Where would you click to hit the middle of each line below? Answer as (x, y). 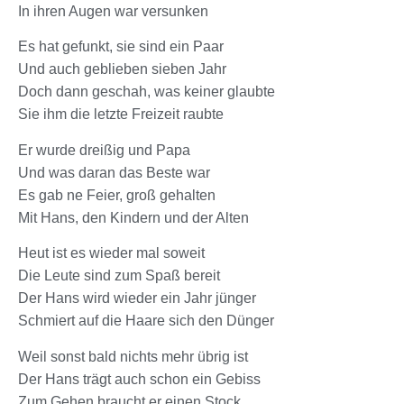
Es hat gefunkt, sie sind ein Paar (121, 47)
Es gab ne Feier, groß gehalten (117, 195)
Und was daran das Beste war (114, 172)
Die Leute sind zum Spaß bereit (119, 276)
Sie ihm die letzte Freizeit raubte (121, 115)
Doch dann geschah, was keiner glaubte (147, 92)
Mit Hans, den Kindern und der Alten (133, 217)
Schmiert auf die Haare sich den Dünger (146, 321)
